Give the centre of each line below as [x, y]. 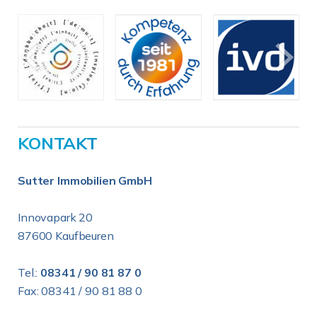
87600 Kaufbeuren [66, 236]
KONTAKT [58, 143]
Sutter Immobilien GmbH [85, 180]
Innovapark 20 [56, 217]
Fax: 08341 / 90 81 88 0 [80, 291]
